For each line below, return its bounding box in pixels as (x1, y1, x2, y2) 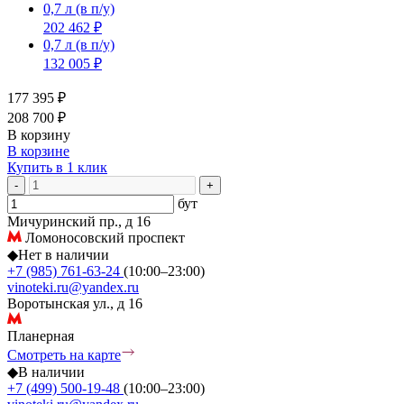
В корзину (7, 126, 70, 142)
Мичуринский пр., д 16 (7, 213, 151, 229)
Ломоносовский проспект (22, 229, 185, 245)
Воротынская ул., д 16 (7, 295, 142, 311)
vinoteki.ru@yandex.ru (7, 279, 139, 295)
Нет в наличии (18, 246, 109, 262)
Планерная (7, 327, 74, 344)
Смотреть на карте (7, 346, 121, 363)
